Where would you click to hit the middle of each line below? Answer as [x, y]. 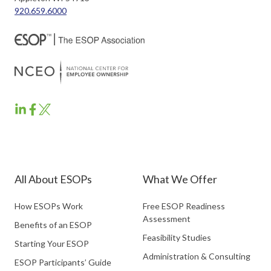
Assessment [167, 219]
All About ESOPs [53, 179]
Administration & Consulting [197, 256]
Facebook [56, 152]
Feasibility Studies [177, 238]
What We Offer [180, 179]
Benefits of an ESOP [53, 225]
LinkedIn [41, 152]
